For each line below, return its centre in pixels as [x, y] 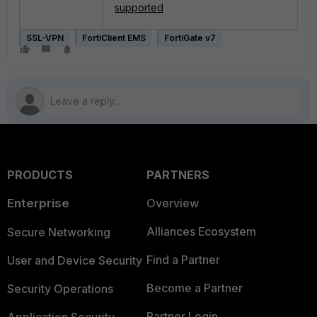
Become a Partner [194, 288]
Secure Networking [59, 232]
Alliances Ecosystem [201, 231]
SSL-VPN [45, 38]
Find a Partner [183, 260]
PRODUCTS [40, 175]
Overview [172, 203]
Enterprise [38, 203]
